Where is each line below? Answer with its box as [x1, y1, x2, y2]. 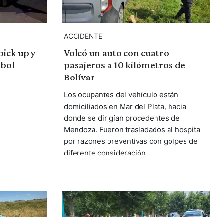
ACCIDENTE [63, 32, 102, 41]
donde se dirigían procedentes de [63, 113, 180, 123]
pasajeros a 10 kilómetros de [63, 59, 185, 71]
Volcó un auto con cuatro [63, 47, 169, 59]
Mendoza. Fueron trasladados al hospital [63, 125, 202, 135]
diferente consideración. [63, 148, 148, 158]
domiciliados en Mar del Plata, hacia [63, 102, 186, 111]
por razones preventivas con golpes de [63, 137, 198, 146]
